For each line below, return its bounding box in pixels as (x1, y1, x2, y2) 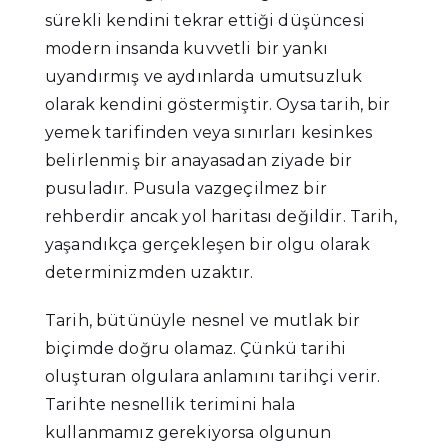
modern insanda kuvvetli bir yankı (45, 39, 328, 59)
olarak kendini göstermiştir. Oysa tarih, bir (45, 95, 391, 115)
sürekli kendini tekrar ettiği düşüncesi (45, 11, 365, 31)
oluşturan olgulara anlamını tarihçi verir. (45, 367, 381, 387)
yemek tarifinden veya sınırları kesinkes (45, 123, 372, 143)
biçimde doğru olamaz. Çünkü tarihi (45, 339, 347, 359)
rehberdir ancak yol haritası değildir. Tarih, (45, 207, 397, 227)
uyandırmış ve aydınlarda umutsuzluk (45, 67, 363, 87)
